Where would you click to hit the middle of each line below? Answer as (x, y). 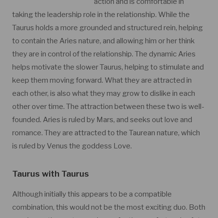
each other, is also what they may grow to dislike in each (104, 93)
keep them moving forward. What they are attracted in (102, 80)
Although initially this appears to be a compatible (92, 194)
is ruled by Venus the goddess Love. (72, 146)
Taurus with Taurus (51, 173)
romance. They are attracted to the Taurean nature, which (106, 133)
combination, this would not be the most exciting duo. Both (109, 207)
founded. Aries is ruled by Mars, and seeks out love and (102, 120)
